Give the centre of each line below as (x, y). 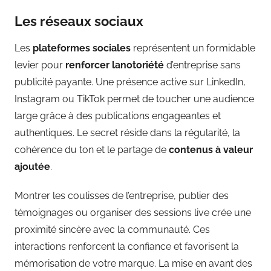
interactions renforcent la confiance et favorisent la (127, 247)
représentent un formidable (193, 48)
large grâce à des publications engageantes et (118, 116)
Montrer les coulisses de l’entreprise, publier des (122, 196)
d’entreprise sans (204, 65)
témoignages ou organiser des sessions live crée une (133, 213)
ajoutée (32, 167)
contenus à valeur (211, 150)
